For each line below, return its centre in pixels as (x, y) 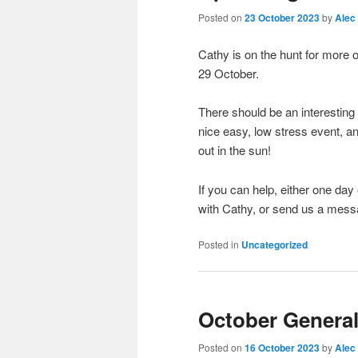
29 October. (229, 73)
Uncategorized (274, 244)
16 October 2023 (282, 348)
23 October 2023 (282, 18)
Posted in (219, 244)
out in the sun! (235, 150)
